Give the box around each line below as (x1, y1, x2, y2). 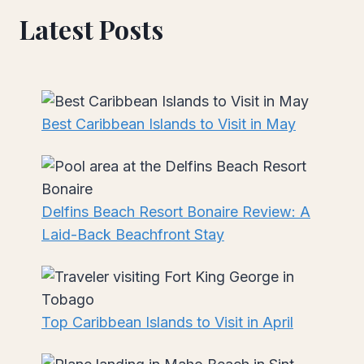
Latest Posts (19, 11, 163, 46)
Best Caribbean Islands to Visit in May (41, 115, 296, 132)
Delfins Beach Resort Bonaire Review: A (41, 202, 310, 220)
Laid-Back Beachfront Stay (41, 225, 224, 243)
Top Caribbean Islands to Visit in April (41, 313, 293, 331)
